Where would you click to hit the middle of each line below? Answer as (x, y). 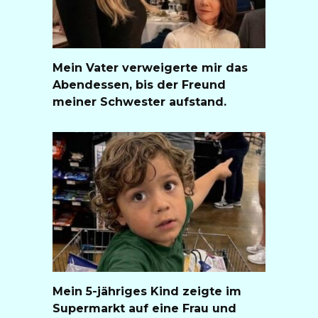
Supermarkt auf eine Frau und (144, 308)
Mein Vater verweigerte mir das (150, 67)
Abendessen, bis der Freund (139, 84)
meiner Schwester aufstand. (139, 102)
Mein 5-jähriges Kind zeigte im (147, 291)
